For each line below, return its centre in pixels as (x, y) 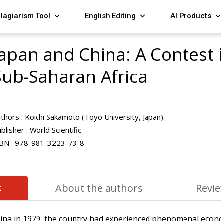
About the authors (99, 188)
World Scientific (55, 130)
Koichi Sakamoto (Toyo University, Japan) (93, 117)
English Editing (110, 16)
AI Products (191, 16)
